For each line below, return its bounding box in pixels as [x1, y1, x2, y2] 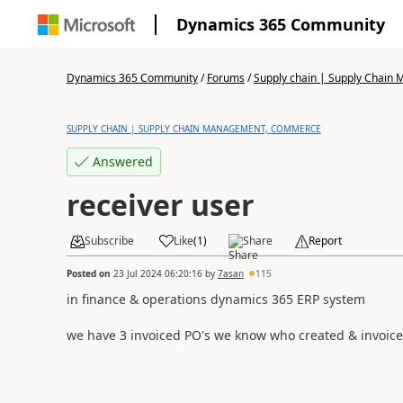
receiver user [66, 185, 255, 224]
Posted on [66, 266, 113, 280]
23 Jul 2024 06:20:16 [112, 266, 202, 280]
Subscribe [84, 233, 134, 248]
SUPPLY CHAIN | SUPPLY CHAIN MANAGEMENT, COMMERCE [66, 122, 321, 135]
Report [308, 233, 342, 248]
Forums [206, 70, 245, 85]
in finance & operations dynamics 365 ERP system [66, 290, 369, 308]
